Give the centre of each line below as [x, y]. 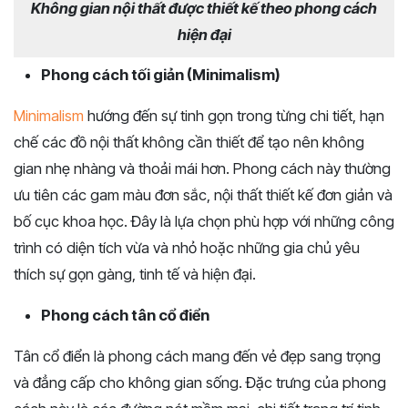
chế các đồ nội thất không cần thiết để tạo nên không [189, 143]
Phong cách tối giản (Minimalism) [161, 75]
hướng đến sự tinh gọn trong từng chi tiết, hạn [234, 116]
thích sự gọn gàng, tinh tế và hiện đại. [135, 275]
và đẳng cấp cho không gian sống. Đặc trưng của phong [200, 383]
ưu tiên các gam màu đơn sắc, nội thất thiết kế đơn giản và [203, 195]
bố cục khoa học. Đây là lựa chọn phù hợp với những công [204, 222]
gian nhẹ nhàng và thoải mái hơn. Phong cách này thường [202, 169]
